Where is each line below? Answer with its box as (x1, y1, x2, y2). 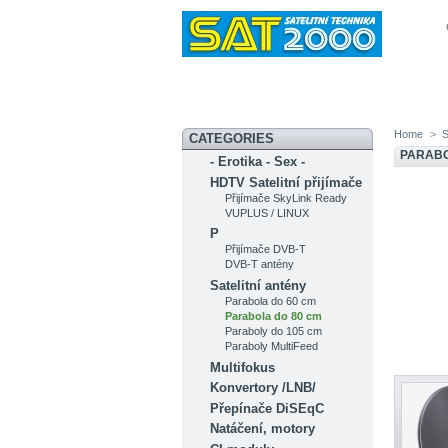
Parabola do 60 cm (225, 295, 317, 308)
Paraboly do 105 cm (225, 325, 323, 338)
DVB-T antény (225, 258, 295, 271)
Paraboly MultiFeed (225, 340, 319, 353)
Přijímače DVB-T (225, 243, 307, 256)
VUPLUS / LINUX (225, 206, 310, 219)
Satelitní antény (210, 278, 307, 294)
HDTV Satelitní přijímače (210, 174, 363, 190)
